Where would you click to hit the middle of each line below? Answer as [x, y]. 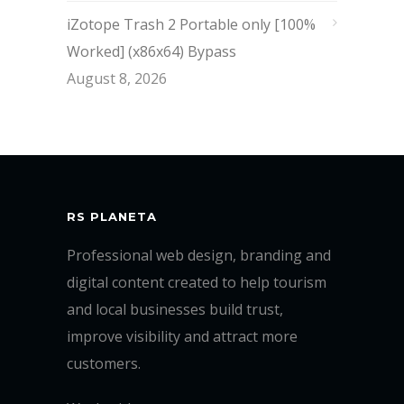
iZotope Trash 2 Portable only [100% [191, 24]
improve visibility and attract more [182, 336]
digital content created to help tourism [197, 282]
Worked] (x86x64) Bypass [151, 51]
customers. [104, 363]
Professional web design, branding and [199, 255]
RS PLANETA [112, 216]
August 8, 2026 [117, 78]
